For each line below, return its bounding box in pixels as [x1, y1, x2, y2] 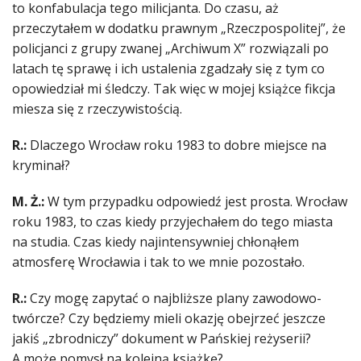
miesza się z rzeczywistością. [12, 100, 182, 118]
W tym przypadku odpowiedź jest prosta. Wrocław [44, 193, 347, 211]
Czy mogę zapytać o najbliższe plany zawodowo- [30, 289, 322, 308]
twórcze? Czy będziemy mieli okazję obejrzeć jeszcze [12, 309, 326, 328]
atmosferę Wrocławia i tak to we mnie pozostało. [12, 253, 305, 272]
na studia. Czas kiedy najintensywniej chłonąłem [12, 233, 299, 251]
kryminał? [12, 156, 70, 175]
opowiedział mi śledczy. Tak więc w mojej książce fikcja [12, 80, 335, 98]
